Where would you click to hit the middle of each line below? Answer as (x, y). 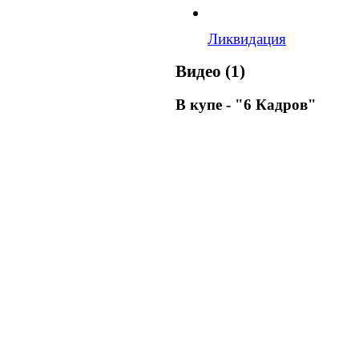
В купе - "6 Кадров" (246, 105)
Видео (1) (210, 72)
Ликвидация (247, 38)
